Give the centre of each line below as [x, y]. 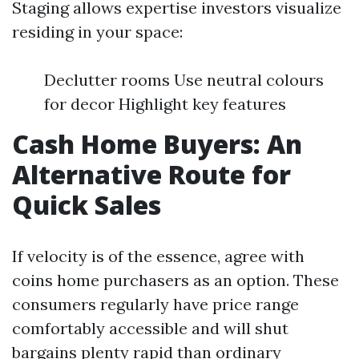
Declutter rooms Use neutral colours [184, 80]
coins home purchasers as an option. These [175, 280]
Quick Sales [87, 205]
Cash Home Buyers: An [157, 144]
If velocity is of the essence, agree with [158, 256]
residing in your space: [97, 32]
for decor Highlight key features [165, 104]
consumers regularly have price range [155, 304]
